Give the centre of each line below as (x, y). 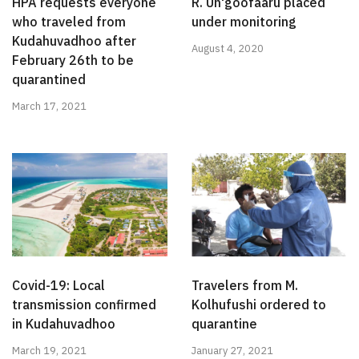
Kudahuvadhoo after (74, 40)
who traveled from (69, 21)
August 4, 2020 (228, 48)
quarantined (49, 79)
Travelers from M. (245, 286)
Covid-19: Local (58, 286)
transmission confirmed (84, 305)
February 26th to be (73, 60)
